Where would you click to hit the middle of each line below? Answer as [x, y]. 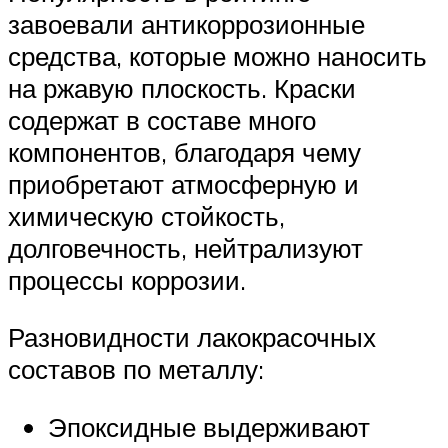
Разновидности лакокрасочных [192, 337]
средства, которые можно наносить [217, 55]
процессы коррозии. [127, 279]
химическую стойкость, [146, 215]
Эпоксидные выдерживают [209, 426]
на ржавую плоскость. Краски [182, 87]
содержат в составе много [162, 119]
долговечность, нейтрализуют [185, 247]
